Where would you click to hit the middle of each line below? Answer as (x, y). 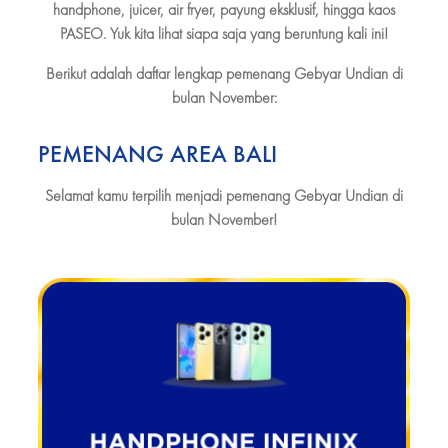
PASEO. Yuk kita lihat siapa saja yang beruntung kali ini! (224, 33)
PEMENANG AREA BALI (157, 153)
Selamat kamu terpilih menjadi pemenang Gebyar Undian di (224, 195)
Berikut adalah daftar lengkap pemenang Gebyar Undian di (224, 73)
